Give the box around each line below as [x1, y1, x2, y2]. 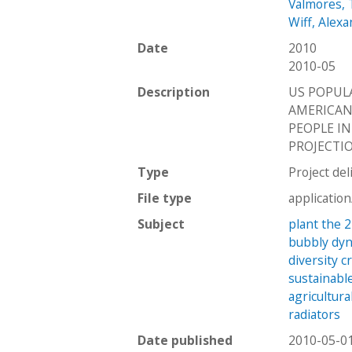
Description [137, 82, 210, 101]
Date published [137, 331, 233, 349]
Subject [137, 214, 185, 233]
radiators [288, 305, 341, 323]
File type [137, 189, 192, 207]
